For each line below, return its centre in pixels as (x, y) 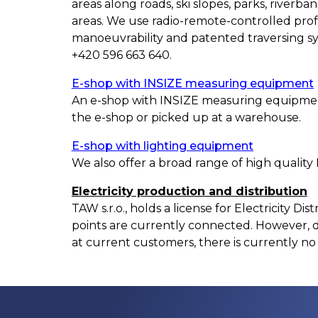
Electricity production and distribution (189, 192)
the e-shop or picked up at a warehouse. (186, 118)
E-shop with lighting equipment (162, 146)
